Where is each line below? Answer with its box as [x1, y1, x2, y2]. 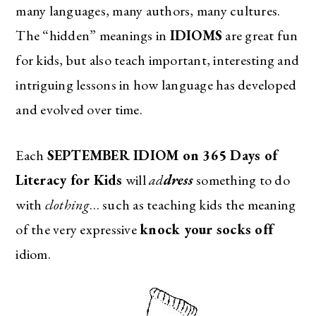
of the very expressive [16, 219, 140, 238]
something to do [196, 170, 290, 189]
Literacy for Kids [16, 170, 123, 189]
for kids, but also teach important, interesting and [16, 50, 300, 69]
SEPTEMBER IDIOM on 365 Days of [47, 145, 278, 164]
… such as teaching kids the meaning [89, 195, 296, 214]
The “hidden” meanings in [16, 25, 170, 44]
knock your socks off [140, 219, 274, 238]
